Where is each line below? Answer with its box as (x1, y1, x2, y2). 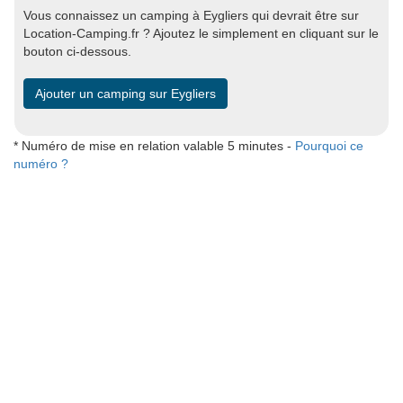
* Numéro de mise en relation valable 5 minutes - (13, 139, 295, 153)
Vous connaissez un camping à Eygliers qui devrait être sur (23, 8, 359, 22)
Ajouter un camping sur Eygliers (35, 86, 216, 101)
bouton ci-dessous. (23, 44, 131, 58)
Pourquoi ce (295, 139, 363, 153)
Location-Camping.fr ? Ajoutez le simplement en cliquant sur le (23, 26, 379, 40)
